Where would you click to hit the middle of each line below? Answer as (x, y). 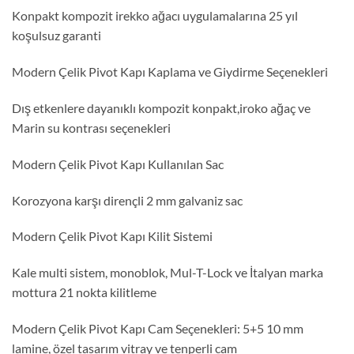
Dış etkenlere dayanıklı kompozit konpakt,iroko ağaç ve (161, 107)
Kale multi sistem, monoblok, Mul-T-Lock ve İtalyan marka (168, 273)
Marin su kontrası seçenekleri (91, 127)
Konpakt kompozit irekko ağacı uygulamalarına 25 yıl (155, 16)
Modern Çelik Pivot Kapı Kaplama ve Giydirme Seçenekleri (170, 72)
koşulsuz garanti (56, 36)
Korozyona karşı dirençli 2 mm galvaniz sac (127, 200)
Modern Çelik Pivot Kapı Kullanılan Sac (118, 164)
